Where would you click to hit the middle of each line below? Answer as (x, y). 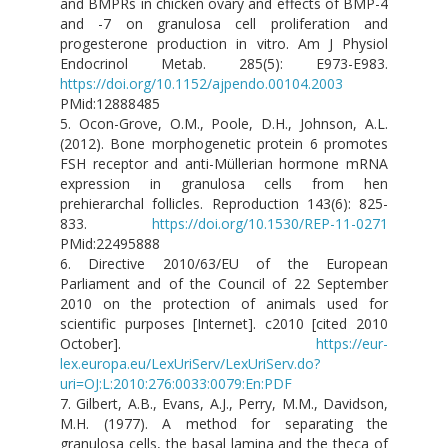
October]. (188, 344)
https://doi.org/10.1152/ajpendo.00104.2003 (201, 84)
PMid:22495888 (110, 244)
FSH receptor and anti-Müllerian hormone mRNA (224, 164)
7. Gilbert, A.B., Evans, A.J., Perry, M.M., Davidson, (224, 404)
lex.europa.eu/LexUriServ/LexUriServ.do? (190, 364)
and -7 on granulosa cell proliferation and (224, 24)
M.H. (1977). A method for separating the (224, 424)
